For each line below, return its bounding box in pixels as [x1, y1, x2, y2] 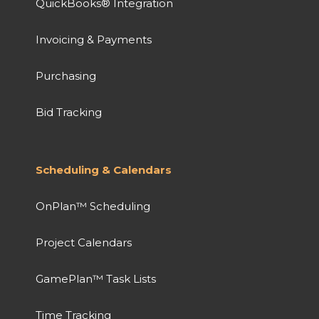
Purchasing [36, 68, 96, 83]
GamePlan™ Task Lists [36, 271, 156, 286]
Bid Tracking [36, 105, 102, 119]
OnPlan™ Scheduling [36, 199, 150, 213]
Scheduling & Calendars [36, 162, 172, 177]
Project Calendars [36, 235, 132, 249]
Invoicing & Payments [36, 32, 152, 46]
